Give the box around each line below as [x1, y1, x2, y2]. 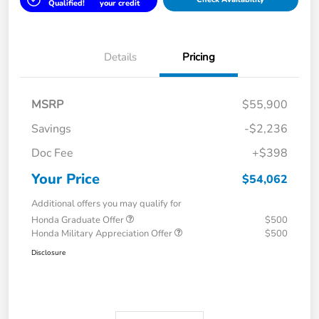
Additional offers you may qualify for [31, 197, 182, 210]
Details [104, 49, 137, 64]
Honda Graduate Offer [31, 213, 126, 226]
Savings [31, 120, 71, 137]
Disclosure [31, 247, 66, 258]
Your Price [31, 169, 100, 189]
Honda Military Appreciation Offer [31, 226, 174, 240]
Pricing [182, 49, 215, 64]
